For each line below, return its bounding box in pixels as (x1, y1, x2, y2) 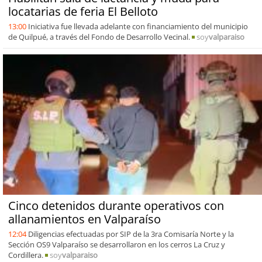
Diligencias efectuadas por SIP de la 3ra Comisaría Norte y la (27, 228, 234, 239)
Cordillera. (8, 249, 45, 260)
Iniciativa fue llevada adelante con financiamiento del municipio (27, 20, 248, 32)
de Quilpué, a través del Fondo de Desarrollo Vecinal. (8, 31, 192, 42)
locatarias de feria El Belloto (8, 3, 158, 19)
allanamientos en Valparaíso (8, 211, 161, 227)
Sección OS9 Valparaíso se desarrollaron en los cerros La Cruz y (8, 239, 225, 250)
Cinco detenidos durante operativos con (8, 197, 224, 213)
